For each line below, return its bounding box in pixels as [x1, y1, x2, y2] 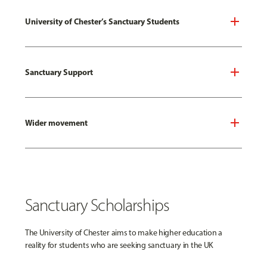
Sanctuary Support [24, 66, 93, 77]
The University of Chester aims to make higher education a [24, 228, 222, 238]
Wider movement [24, 117, 88, 128]
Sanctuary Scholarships [24, 195, 169, 215]
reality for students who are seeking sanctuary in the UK [24, 240, 214, 250]
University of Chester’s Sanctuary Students [24, 15, 179, 27]
